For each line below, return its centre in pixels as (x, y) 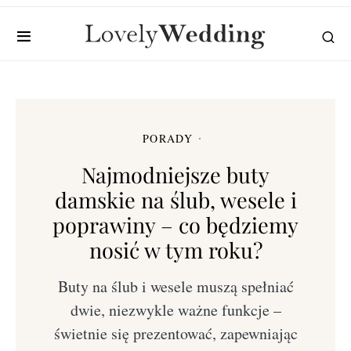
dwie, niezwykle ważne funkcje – (175, 310)
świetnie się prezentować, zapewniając (175, 333)
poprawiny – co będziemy (175, 225)
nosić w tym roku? (175, 250)
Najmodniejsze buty (175, 175)
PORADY (168, 138)
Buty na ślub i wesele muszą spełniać (175, 286)
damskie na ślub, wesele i (175, 200)
